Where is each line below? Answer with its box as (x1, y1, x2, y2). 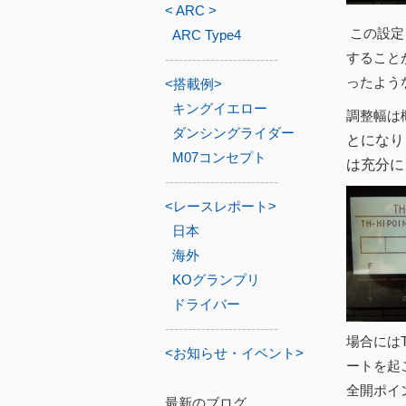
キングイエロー (172, 101, 267, 116)
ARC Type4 (172, 27, 241, 43)
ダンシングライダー (172, 125, 295, 140)
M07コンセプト (172, 150, 266, 165)
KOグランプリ (172, 272, 260, 287)
